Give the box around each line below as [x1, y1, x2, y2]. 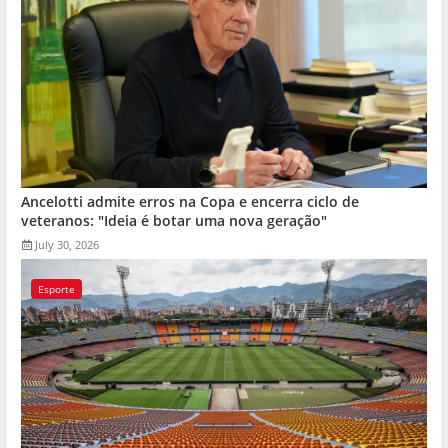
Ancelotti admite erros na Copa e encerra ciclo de [21, 191, 359, 211]
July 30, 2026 [35, 236, 99, 252]
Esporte [38, 281, 75, 296]
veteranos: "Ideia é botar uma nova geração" [21, 210, 327, 230]
